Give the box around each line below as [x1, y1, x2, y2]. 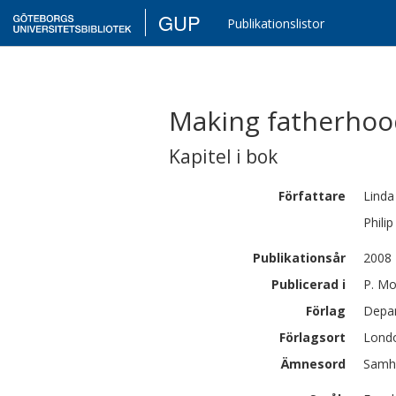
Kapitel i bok [169, 144, 278, 169]
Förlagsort [279, 329, 346, 346]
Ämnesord [281, 355, 346, 372]
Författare [278, 187, 346, 204]
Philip [363, 214, 393, 231]
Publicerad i [271, 276, 346, 293]
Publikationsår [253, 249, 346, 266]
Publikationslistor [227, 15, 325, 32]
